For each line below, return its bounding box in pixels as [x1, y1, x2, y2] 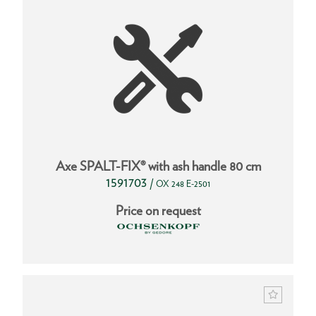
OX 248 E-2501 [156, 178, 210, 189]
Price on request [115, 202, 201, 219]
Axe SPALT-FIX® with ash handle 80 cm [55, 157, 261, 174]
